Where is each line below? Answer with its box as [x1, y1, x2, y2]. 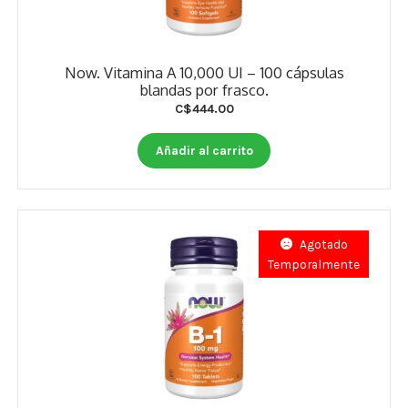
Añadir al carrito [155, 143, 253, 158]
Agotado [299, 237, 348, 252]
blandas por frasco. [139, 79, 269, 99]
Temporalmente [268, 257, 361, 272]
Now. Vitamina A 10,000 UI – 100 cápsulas [64, 62, 344, 82]
